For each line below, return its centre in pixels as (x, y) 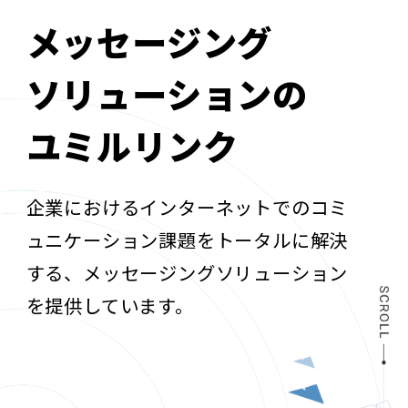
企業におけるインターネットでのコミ (187, 207)
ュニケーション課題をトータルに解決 (187, 240)
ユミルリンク (132, 145)
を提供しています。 (110, 306)
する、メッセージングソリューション (187, 273)
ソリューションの (167, 93)
